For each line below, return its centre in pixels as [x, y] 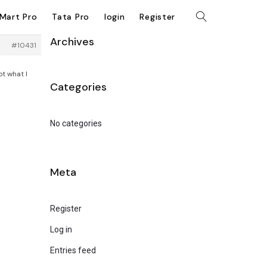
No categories [76, 123]
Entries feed [73, 250]
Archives [72, 42]
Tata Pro [71, 17]
